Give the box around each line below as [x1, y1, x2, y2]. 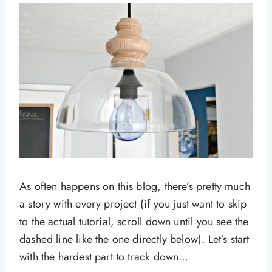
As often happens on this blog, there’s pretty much [19, 178, 250, 195]
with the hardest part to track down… [19, 249, 189, 265]
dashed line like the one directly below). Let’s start [19, 231, 250, 248]
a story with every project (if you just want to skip [19, 196, 247, 212]
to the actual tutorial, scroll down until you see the [19, 214, 249, 230]
